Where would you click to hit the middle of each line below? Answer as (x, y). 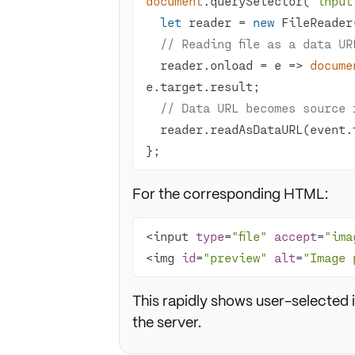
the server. (166, 322)
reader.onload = (217, 65)
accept (295, 236)
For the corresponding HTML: (230, 194)
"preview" (235, 257)
